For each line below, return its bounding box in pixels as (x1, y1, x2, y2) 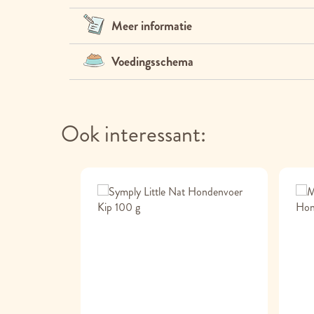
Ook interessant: (61, 117, 206, 150)
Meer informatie (111, 16, 192, 35)
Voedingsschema (111, 52, 193, 71)
